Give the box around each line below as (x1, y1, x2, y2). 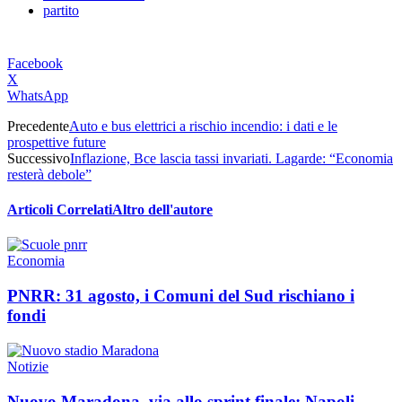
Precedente (7, 118, 69, 134)
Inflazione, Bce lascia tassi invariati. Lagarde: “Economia (70, 150, 393, 166)
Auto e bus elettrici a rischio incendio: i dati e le (69, 118, 337, 134)
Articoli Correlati (7, 202, 112, 218)
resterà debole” (7, 166, 92, 182)
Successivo (7, 150, 70, 166)
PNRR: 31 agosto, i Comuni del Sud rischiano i (7, 286, 354, 306)
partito (43, 2, 79, 18)
